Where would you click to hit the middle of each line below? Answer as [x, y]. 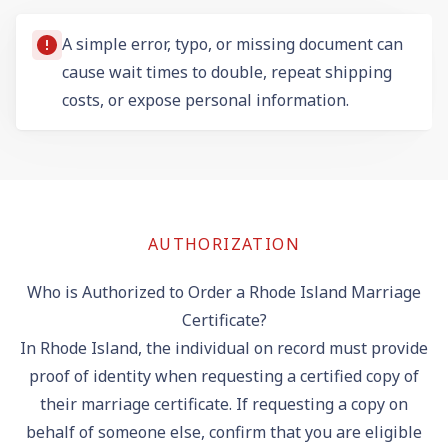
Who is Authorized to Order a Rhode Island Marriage [224, 291]
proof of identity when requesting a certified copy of [224, 375]
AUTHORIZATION [224, 243]
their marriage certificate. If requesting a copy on [224, 403]
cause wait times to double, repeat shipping [227, 71]
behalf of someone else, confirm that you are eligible [224, 431]
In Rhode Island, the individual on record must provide [224, 347]
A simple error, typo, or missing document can [232, 43]
